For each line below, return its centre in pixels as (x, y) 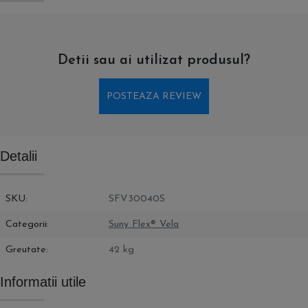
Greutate (26, 250)
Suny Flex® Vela (144, 224)
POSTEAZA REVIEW (154, 96)
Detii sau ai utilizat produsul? (154, 60)
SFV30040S (137, 199)
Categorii (26, 224)
